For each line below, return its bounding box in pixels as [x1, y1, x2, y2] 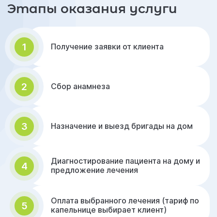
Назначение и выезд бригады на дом [51, 121, 193, 131]
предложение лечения [51, 165, 138, 175]
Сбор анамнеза [51, 81, 110, 91]
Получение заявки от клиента [51, 41, 164, 51]
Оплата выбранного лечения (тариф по [51, 196, 199, 205]
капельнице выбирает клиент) [51, 205, 167, 215]
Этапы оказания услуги [7, 1, 177, 16]
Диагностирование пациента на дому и [51, 156, 200, 166]
